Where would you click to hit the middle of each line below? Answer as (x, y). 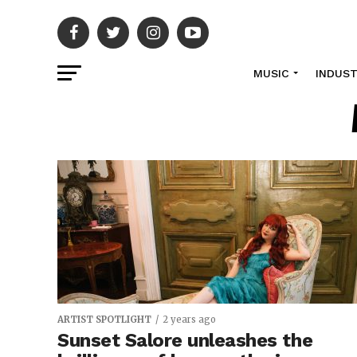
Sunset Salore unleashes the (185, 340)
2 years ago (189, 320)
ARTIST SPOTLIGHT (104, 320)
